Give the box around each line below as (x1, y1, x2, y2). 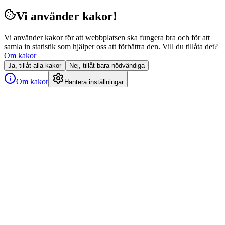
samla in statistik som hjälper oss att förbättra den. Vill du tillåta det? (4, 42, 218, 51)
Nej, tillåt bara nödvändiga (69, 61, 145, 69)
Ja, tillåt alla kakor (8, 61, 61, 69)
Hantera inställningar (64, 78, 124, 86)
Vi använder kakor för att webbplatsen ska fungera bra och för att (4, 33, 210, 42)
